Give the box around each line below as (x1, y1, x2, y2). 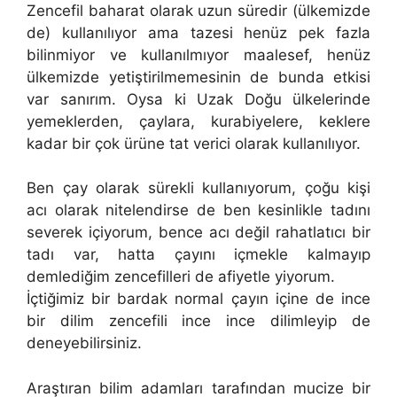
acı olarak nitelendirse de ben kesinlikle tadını (27, 201, 370, 220)
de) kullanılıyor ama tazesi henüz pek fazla (27, 23, 370, 42)
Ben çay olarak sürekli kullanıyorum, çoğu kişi (27, 179, 370, 198)
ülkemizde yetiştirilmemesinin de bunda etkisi (27, 67, 370, 86)
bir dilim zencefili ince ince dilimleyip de (27, 312, 370, 331)
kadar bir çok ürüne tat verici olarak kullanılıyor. (27, 134, 361, 152)
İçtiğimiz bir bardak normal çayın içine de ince (27, 290, 370, 308)
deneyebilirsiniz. (27, 334, 142, 353)
